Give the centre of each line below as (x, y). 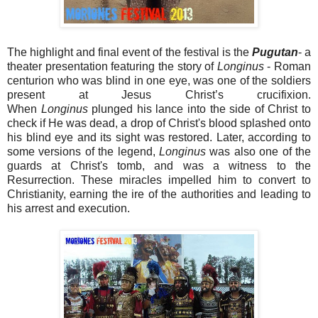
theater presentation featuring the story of (112, 66)
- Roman (287, 66)
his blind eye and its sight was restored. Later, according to (159, 137)
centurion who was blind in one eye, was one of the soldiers (159, 80)
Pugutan (275, 52)
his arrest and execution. (68, 208)
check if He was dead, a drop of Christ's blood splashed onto (159, 123)
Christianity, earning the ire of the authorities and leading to (159, 194)
